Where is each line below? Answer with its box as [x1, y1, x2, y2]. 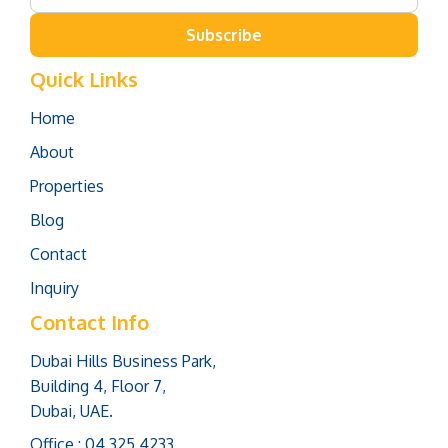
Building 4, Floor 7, [30, 376, 166, 397]
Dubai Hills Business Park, [30, 351, 216, 372]
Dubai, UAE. [30, 401, 113, 422]
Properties [30, 176, 104, 197]
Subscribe [186, 25, 262, 46]
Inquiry [30, 278, 79, 299]
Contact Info [30, 309, 149, 336]
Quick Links [30, 66, 138, 93]
